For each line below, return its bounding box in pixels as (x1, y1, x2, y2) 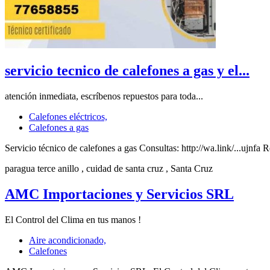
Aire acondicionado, (29, 235, 106, 246)
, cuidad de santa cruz (81, 163, 163, 174)
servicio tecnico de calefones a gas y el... (5, 63, 250, 79)
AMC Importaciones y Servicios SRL (5, 186, 234, 202)
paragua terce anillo (5, 163, 79, 174)
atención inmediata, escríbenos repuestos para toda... (5, 91, 203, 102)
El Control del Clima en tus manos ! (5, 215, 141, 225)
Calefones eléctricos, (29, 111, 107, 122)
